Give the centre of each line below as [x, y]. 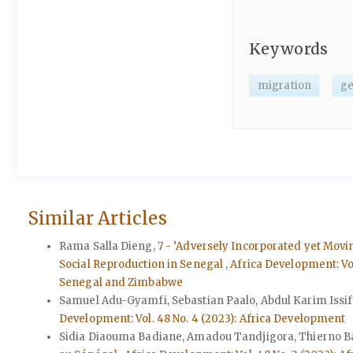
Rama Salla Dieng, [108, 246]
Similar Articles [97, 218]
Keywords [288, 48]
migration [284, 85]
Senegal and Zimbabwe [121, 282]
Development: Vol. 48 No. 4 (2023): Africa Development [203, 318]
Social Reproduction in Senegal [143, 264]
